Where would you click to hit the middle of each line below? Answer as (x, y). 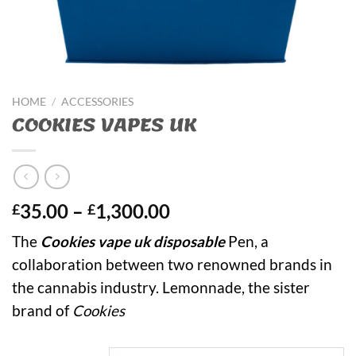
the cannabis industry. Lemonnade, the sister (161, 288)
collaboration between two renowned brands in (172, 265)
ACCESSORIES (98, 102)
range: (196, 230)
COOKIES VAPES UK (104, 125)
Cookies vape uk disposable (133, 242)
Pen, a (247, 242)
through (204, 268)
